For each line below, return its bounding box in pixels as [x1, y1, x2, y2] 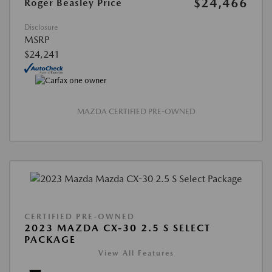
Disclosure [24, 22, 58, 32]
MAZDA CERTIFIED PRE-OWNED [76, 107, 195, 117]
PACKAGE [24, 233, 76, 245]
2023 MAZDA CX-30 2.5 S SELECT [24, 222, 211, 234]
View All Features [98, 248, 174, 257]
